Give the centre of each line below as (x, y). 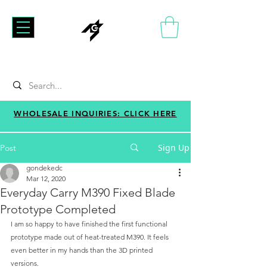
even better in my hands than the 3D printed (83, 250)
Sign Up (174, 147)
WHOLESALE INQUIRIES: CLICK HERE (95, 113)
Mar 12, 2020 (46, 178)
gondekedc (44, 167)
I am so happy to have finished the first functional (90, 223)
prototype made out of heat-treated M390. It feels (91, 237)
